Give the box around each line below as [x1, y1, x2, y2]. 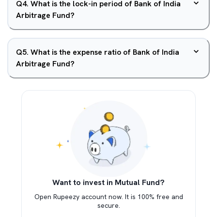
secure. [97, 201, 120, 210]
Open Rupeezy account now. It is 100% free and [34, 192, 183, 201]
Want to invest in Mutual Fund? [52, 177, 165, 187]
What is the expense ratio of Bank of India [31, 47, 179, 57]
